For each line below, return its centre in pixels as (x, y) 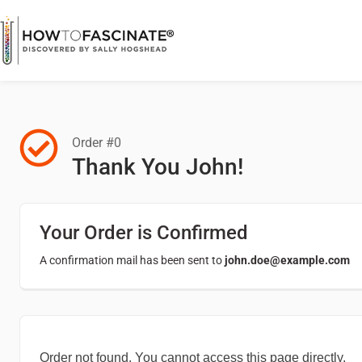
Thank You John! (157, 167)
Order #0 (96, 143)
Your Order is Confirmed (144, 233)
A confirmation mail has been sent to (132, 260)
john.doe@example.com (287, 260)
